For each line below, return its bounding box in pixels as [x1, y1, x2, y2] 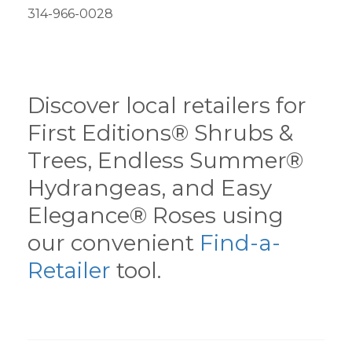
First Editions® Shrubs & [27, 119, 293, 146]
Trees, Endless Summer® [27, 147, 303, 174]
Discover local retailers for [27, 92, 306, 119]
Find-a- [200, 229, 280, 256]
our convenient [27, 229, 200, 256]
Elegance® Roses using [27, 202, 284, 229]
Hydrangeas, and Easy [27, 174, 272, 201]
